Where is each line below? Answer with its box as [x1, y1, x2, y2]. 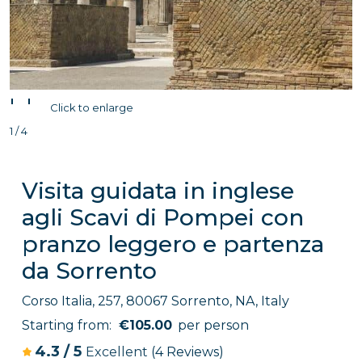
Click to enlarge [50, 101, 133, 114]
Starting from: [22, 318, 115, 333]
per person [178, 318, 249, 333]
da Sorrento [22, 257, 157, 284]
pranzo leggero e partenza [22, 230, 324, 258]
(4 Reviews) [151, 344, 224, 360]
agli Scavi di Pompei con [22, 204, 304, 231]
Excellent [86, 344, 151, 360]
